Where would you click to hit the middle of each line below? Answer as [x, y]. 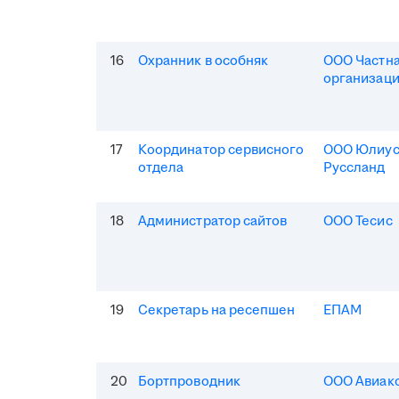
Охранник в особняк [204, 61]
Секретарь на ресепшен [217, 310]
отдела [161, 167]
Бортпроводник [189, 381]
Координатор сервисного [221, 150]
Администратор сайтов [213, 221]
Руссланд [354, 167]
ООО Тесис [358, 221]
